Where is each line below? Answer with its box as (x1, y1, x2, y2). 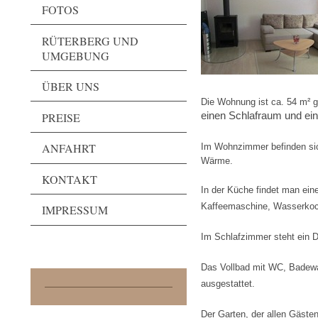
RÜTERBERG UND (41, 33, 138, 48)
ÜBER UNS (41, 79, 99, 94)
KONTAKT (41, 171, 97, 187)
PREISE (41, 109, 80, 125)
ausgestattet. (201, 278, 256, 289)
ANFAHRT (41, 141, 96, 156)
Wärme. (201, 155, 234, 166)
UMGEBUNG (41, 48, 109, 63)
